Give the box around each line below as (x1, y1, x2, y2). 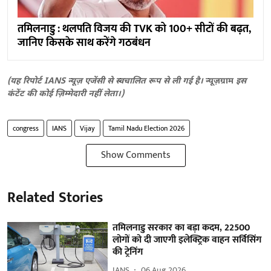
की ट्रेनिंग (113, 243, 143, 260)
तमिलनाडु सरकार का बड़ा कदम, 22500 (113, 219, 250, 236)
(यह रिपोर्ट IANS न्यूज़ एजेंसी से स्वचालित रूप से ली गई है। (7, 75, 206, 87)
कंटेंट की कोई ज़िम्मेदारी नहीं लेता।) (7, 88, 124, 100)
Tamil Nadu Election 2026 (108, 122, 184, 134)
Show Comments (100, 146, 171, 163)
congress (13, 122, 39, 134)
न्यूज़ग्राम (206, 75, 236, 87)
